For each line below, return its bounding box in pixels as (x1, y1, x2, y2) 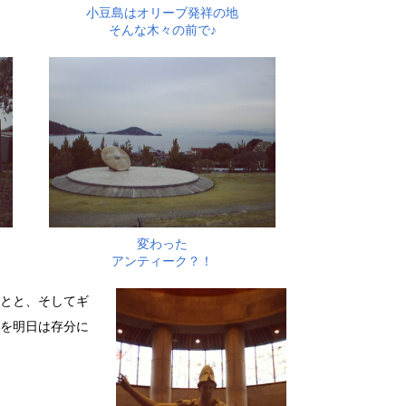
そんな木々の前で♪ (108, 23, 217, 38)
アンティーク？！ (111, 253, 213, 268)
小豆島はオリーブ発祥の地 (86, 5, 238, 21)
